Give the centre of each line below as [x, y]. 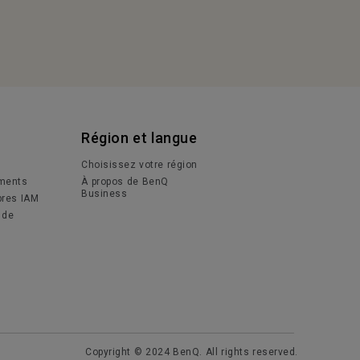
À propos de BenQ [125, 182]
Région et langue [139, 138]
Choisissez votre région [139, 165]
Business [104, 194]
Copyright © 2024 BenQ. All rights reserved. [192, 352]
